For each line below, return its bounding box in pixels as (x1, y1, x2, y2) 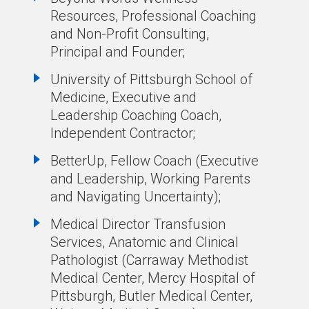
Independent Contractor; (50, 125, 195, 141)
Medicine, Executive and (50, 89, 197, 106)
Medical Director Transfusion (50, 216, 226, 232)
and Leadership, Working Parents (50, 170, 250, 187)
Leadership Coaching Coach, (50, 107, 221, 123)
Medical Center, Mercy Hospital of (50, 270, 255, 286)
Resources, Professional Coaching (50, 8, 257, 24)
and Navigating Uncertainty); (50, 188, 221, 205)
